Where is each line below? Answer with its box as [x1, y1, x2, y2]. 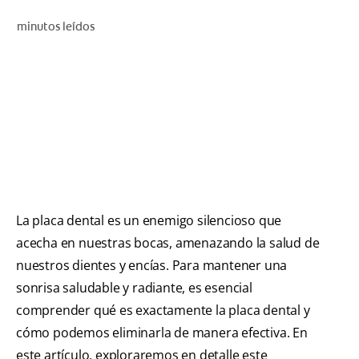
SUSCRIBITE [271, 210, 333, 223]
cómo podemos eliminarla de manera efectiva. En [16, 323, 308, 341]
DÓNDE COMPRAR [237, 139, 333, 152]
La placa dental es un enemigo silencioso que [16, 211, 282, 229]
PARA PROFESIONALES [214, 104, 333, 117]
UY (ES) [292, 175, 333, 188]
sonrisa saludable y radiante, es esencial [16, 278, 252, 296]
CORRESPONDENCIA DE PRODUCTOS [152, 33, 333, 46]
